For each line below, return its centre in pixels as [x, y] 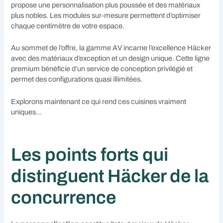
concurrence [64, 198]
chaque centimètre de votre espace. [68, 26]
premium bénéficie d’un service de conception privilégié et [102, 69]
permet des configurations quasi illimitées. [77, 79]
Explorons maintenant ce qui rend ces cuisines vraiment [99, 101]
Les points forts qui [90, 155]
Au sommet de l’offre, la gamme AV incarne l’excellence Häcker [111, 48]
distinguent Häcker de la [110, 176]
